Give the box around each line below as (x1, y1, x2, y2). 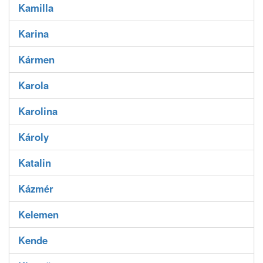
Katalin (18, 156, 51, 170)
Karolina (18, 104, 58, 119)
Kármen (18, 52, 55, 67)
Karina (18, 26, 49, 41)
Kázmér (18, 181, 53, 196)
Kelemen (18, 207, 59, 222)
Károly (18, 130, 49, 144)
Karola (18, 78, 49, 93)
